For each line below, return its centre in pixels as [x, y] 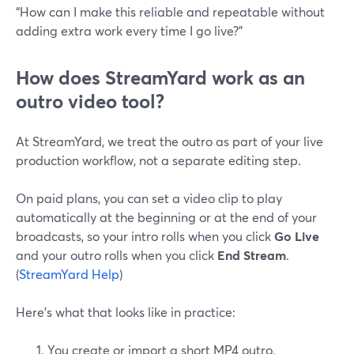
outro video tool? [90, 101]
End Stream [252, 255]
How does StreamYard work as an [160, 77]
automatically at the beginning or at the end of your [166, 217]
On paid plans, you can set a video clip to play [149, 198]
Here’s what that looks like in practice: [126, 312]
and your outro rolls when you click [117, 255]
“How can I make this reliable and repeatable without [170, 11]
